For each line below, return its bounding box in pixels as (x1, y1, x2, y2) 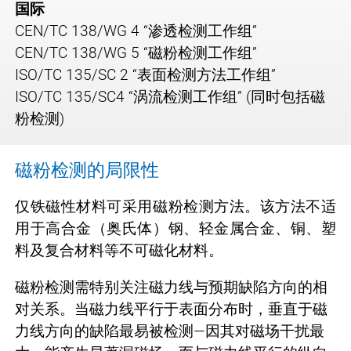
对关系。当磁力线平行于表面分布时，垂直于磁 (15, 299, 327, 318)
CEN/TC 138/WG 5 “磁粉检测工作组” (15, 43, 257, 62)
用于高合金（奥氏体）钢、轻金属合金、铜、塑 (15, 219, 336, 237)
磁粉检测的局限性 (15, 159, 159, 181)
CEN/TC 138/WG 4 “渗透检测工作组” (15, 21, 257, 40)
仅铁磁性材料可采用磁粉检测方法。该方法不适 (15, 197, 336, 215)
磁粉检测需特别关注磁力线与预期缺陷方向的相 (15, 277, 327, 296)
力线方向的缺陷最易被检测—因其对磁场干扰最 (15, 321, 324, 340)
